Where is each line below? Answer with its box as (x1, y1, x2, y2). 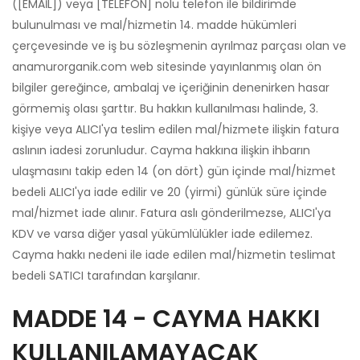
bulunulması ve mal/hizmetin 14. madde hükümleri (12, 16, 297, 33)
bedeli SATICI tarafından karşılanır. (12, 267, 200, 284)
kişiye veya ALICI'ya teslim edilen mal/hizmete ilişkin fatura (12, 121, 339, 137)
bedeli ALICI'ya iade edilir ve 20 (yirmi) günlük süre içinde (12, 183, 327, 200)
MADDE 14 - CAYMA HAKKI (12, 301, 320, 336)
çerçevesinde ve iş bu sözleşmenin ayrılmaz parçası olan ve (12, 37, 346, 54)
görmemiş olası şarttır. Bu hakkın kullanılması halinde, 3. (12, 100, 318, 117)
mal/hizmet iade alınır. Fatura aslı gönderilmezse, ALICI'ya (12, 204, 331, 221)
